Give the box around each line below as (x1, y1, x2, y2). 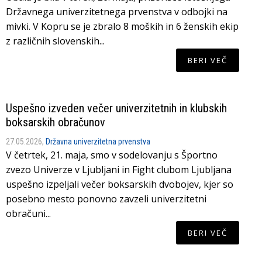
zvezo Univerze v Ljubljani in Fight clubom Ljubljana (6, 163, 232, 176)
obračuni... (6, 207, 51, 220)
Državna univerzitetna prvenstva (46, 137, 150, 146)
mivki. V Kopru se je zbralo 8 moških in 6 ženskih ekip (6, 20, 239, 33)
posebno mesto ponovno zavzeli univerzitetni (6, 192, 206, 205)
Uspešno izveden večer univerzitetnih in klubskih (6, 101, 227, 115)
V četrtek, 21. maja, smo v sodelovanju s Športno (6, 149, 218, 161)
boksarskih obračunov (6, 115, 105, 129)
